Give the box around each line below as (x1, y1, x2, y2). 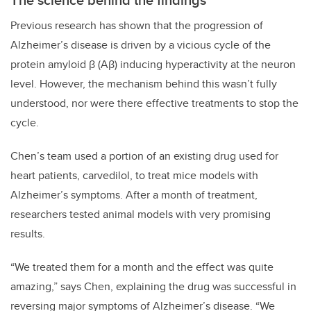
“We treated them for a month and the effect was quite (10, 259, 274, 276)
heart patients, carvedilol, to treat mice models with (10, 167, 258, 184)
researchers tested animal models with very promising (10, 206, 271, 223)
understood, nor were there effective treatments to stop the (10, 95, 299, 112)
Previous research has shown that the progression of (10, 17, 263, 34)
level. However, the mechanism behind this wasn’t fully (10, 76, 277, 92)
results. (10, 226, 45, 242)
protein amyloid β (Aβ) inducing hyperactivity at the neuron (10, 56, 296, 73)
